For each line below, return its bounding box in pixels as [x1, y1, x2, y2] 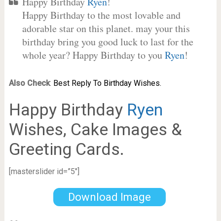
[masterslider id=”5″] [8, 167, 79, 176]
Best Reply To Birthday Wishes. [53, 78, 161, 88]
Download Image [68, 190, 151, 203]
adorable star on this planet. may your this [22, 22, 190, 35]
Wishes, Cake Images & [8, 119, 182, 139]
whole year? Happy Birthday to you [22, 48, 165, 62]
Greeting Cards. [8, 139, 124, 159]
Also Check [8, 78, 50, 88]
